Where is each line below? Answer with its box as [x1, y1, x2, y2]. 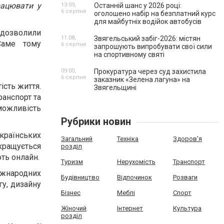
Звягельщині [94, 83, 136, 91]
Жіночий [61, 204, 86, 212]
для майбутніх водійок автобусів [94, 17, 201, 25]
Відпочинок [116, 173, 152, 181]
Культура [172, 204, 201, 212]
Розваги [172, 173, 197, 181]
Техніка [116, 135, 138, 142]
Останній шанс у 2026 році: [94, 1, 181, 9]
